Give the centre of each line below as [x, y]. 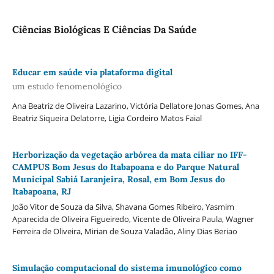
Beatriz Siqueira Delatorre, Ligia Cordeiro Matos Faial [107, 118]
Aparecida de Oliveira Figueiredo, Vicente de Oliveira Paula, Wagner [133, 219]
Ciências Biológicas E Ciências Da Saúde [104, 29]
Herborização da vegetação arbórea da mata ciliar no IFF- [129, 155]
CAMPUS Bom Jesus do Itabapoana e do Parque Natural [125, 167]
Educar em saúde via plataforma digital [92, 72]
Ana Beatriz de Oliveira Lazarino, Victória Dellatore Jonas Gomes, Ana [135, 106]
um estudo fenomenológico [67, 87]
